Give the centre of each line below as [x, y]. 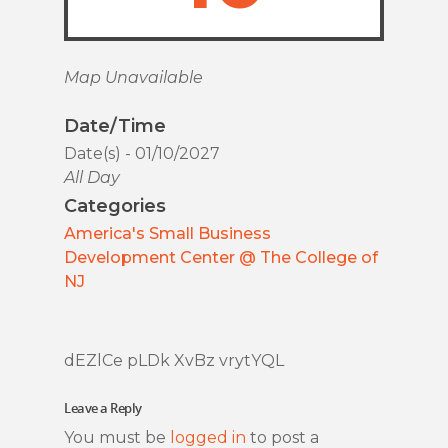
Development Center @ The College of [221, 257]
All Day [92, 177]
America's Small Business [167, 233]
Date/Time [115, 125]
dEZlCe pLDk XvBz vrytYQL [174, 360]
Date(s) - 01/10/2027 [142, 153]
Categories [115, 205]
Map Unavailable [133, 77]
